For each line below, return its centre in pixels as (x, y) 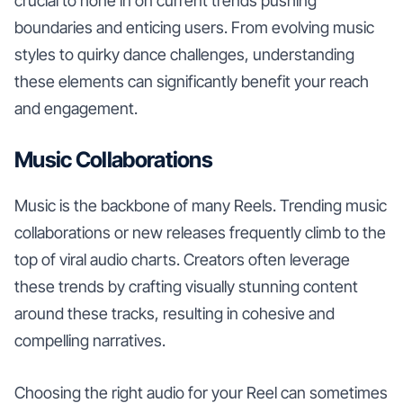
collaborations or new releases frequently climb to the (200, 232)
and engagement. (76, 108)
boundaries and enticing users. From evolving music (194, 27)
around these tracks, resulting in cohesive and (175, 313)
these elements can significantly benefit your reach (192, 81)
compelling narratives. (90, 340)
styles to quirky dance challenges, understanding (184, 54)
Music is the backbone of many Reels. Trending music (201, 205)
